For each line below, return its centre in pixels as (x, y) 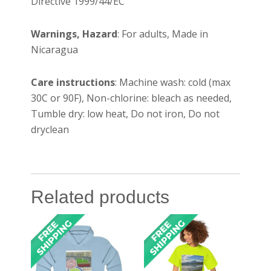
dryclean (50, 129)
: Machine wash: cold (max (173, 82)
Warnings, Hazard (74, 34)
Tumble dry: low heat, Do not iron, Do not (126, 113)
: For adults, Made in (163, 34)
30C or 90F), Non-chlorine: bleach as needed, (132, 98)
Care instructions (73, 82)
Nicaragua (55, 49)
